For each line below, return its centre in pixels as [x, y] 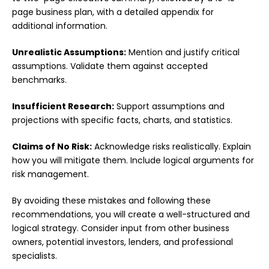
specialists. [35, 256]
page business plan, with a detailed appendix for [113, 12]
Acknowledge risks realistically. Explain [171, 147]
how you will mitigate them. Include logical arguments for [133, 161]
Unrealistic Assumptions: [69, 53]
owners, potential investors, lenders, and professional [122, 242]
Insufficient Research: [63, 107]
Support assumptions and [169, 107]
